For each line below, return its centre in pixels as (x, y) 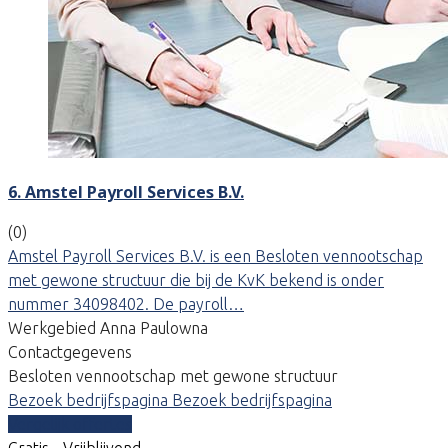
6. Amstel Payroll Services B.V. (126, 191)
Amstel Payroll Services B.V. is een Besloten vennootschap (215, 255)
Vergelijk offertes (70, 423)
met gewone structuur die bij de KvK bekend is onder (196, 279)
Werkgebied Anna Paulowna (108, 327)
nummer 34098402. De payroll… (126, 303)
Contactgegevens (70, 351)
